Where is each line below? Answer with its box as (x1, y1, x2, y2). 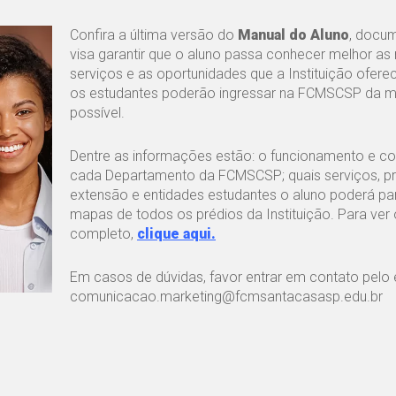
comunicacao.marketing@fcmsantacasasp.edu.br (69, 287, 383, 305)
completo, (69, 225, 137, 242)
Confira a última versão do (69, 26, 238, 43)
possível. (69, 103, 125, 121)
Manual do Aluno (237, 26, 349, 43)
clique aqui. (136, 225, 216, 242)
